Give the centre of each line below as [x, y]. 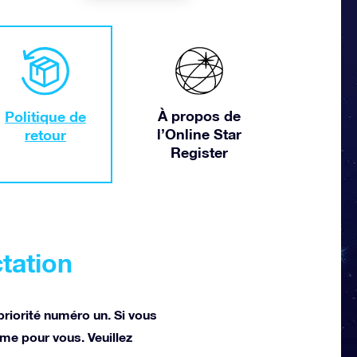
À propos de [199, 116]
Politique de [45, 117]
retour [45, 135]
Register [199, 152]
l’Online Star [199, 134]
